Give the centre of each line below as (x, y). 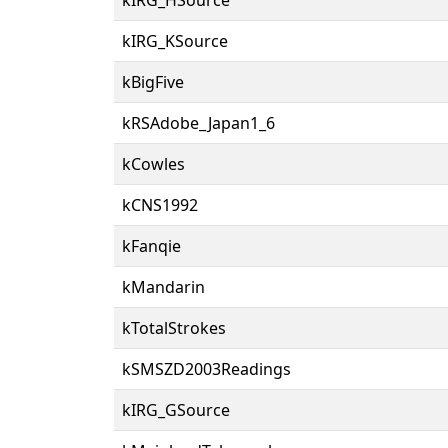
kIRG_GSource (176, 409)
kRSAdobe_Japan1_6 (198, 122)
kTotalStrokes (174, 327)
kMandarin (163, 286)
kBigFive (153, 81)
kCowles (153, 163)
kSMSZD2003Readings (206, 368)
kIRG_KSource (175, 40)
